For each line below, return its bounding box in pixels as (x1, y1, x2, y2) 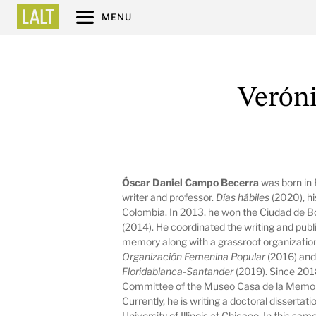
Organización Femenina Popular (122, 250, 266, 262)
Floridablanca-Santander (122, 265, 234, 277)
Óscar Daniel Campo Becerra (122, 176, 262, 188)
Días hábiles (216, 190, 270, 203)
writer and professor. (122, 190, 217, 203)
